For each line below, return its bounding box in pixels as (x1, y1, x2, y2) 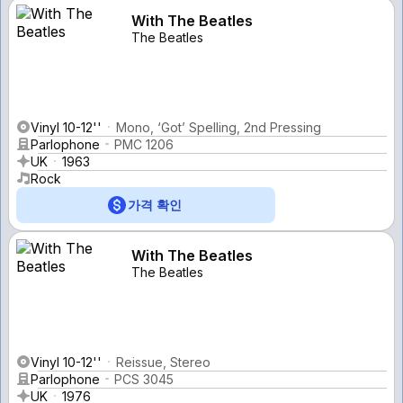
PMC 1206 (114, 136, 174, 152)
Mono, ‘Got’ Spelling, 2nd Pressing (116, 119, 321, 135)
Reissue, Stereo (116, 354, 210, 370)
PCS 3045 (114, 371, 174, 387)
